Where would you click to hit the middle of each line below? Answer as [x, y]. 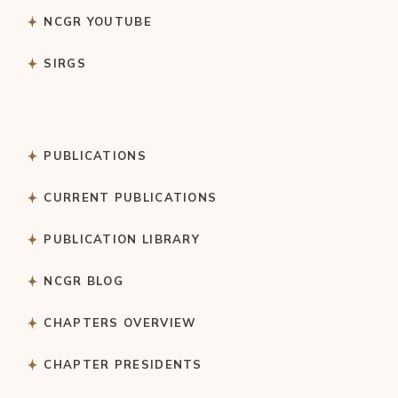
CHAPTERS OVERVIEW [120, 322]
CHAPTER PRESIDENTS [123, 364]
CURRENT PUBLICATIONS [131, 197]
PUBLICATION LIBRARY [122, 239]
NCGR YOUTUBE [98, 21]
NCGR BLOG [84, 281]
